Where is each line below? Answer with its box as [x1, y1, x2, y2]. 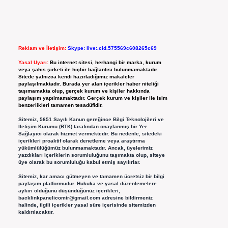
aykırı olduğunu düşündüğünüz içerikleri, [18, 188, 120, 194]
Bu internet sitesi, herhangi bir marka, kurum [49, 60, 161, 66]
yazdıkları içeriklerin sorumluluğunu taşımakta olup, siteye [18, 152, 165, 158]
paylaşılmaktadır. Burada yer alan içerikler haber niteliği [18, 81, 159, 87]
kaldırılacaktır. [18, 209, 54, 215]
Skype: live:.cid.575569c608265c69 [67, 45, 157, 51]
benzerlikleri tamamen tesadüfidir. [18, 102, 103, 108]
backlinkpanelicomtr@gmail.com [18, 195, 100, 201]
